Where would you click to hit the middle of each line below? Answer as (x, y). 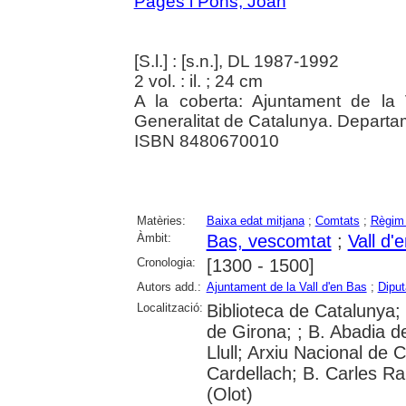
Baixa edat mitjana (255, 220)
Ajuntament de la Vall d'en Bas (286, 286)
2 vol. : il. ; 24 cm (198, 81)
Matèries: (161, 220)
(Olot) (229, 394)
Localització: (169, 307)
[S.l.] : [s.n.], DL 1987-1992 (236, 61)
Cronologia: (166, 262)
